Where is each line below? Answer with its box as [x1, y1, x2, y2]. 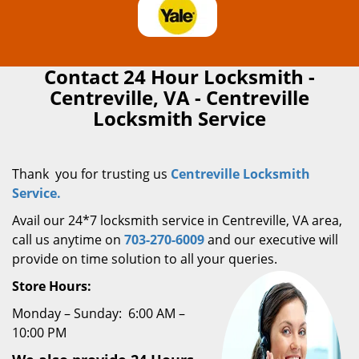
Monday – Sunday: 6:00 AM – [12, 305, 185, 322]
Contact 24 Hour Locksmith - [44, 63, 315, 90]
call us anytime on [12, 231, 124, 248]
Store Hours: [12, 277, 91, 295]
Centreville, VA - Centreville [50, 84, 309, 111]
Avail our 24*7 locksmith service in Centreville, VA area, [12, 212, 342, 229]
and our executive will [204, 231, 338, 248]
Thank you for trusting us [12, 165, 171, 183]
